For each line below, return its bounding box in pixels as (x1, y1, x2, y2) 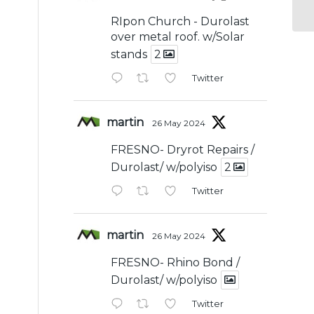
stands (111, 47, 148, 61)
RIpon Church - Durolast (111, 14, 250, 28)
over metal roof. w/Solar (111, 29, 245, 43)
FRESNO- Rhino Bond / (111, 255, 240, 269)
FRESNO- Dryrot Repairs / (111, 142, 255, 156)
